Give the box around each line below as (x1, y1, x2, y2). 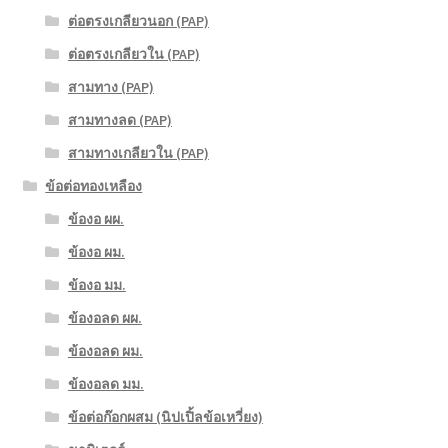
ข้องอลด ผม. (67, 342, 143, 361)
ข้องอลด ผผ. (67, 309, 142, 328)
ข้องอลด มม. (67, 375, 144, 394)
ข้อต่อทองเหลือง (45, 177, 143, 196)
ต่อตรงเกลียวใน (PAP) (67, 45, 200, 64)
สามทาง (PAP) (67, 78, 154, 97)
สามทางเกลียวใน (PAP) (67, 144, 209, 163)
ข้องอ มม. (67, 276, 126, 295)
